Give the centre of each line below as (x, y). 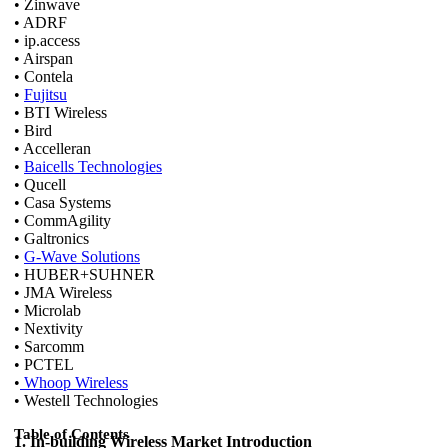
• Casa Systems (62, 203)
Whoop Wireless (74, 383)
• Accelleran (52, 149)
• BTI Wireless (60, 113)
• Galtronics (51, 239)
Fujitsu (45, 95)
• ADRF (40, 23)
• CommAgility (62, 221)
